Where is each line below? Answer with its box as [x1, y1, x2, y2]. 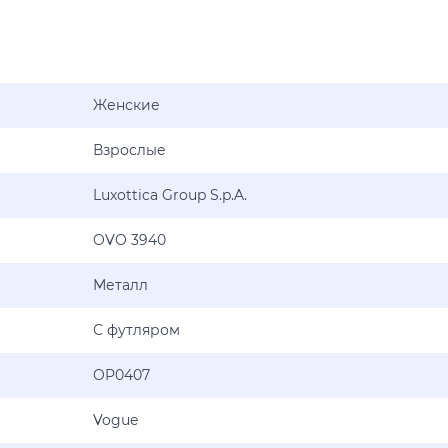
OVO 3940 [93, 231, 166, 249]
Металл [93, 276, 148, 294]
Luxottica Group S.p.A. [93, 186, 247, 204]
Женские [93, 96, 160, 114]
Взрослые [93, 141, 166, 159]
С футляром [93, 321, 180, 339]
